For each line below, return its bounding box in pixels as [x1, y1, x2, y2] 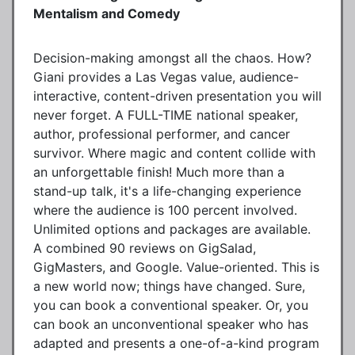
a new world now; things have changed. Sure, [33, 277, 305, 294]
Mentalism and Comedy [33, 5, 180, 21]
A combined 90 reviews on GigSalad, [33, 239, 256, 256]
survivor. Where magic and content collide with [33, 144, 315, 161]
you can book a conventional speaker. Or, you [33, 296, 308, 313]
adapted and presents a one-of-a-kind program [33, 334, 319, 351]
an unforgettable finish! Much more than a [33, 163, 284, 180]
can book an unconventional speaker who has [33, 315, 308, 332]
